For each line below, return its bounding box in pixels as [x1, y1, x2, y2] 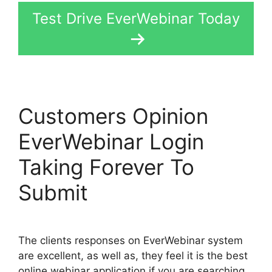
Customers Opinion [18, 103, 208, 129]
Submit [18, 180, 88, 206]
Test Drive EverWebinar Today [32, 10, 240, 28]
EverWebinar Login [18, 129, 204, 155]
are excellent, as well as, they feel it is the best [18, 249, 248, 262]
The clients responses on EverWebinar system [18, 234, 243, 246]
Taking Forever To [18, 154, 194, 180]
